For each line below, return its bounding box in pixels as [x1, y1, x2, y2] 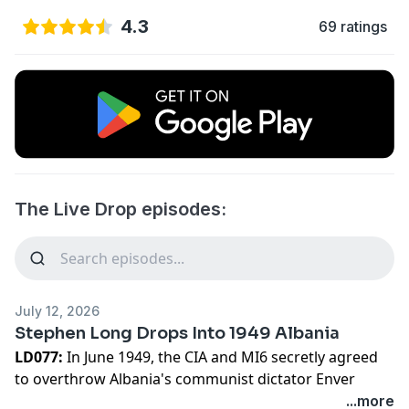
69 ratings [319, 17, 387, 36]
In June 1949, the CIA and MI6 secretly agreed [67, 346, 378, 367]
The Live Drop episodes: [15, 197, 226, 220]
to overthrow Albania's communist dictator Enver [15, 368, 355, 389]
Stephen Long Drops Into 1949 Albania [15, 322, 340, 343]
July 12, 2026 [15, 302, 100, 319]
